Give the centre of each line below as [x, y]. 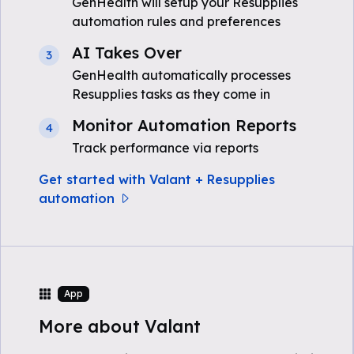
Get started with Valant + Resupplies [157, 179]
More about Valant [120, 326]
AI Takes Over [127, 53]
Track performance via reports [165, 148]
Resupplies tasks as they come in [171, 94]
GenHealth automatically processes [181, 75]
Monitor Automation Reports [184, 125]
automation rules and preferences [176, 21]
